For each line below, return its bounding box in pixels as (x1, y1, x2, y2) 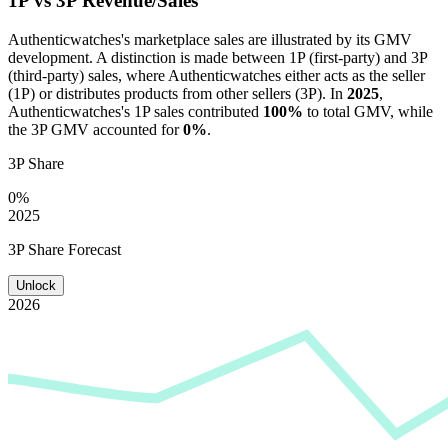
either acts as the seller (281, 66, 425, 84)
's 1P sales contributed (121, 102, 263, 120)
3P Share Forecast (8, 240, 121, 258)
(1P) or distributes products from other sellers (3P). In (8, 84, 347, 102)
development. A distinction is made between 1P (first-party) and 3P (8, 48, 427, 66)
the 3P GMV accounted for (8, 120, 183, 138)
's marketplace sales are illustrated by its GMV (121, 30, 412, 48)
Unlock (16, 277, 56, 293)
